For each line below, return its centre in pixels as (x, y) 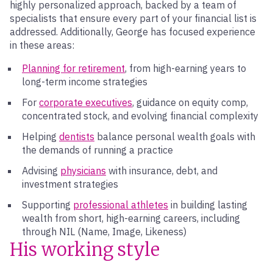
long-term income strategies (85, 82)
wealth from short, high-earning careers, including (131, 218)
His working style (85, 250)
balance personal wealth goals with (175, 136)
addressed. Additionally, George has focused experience (133, 32)
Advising (41, 171)
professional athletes (121, 205)
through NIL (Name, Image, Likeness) (104, 232)
